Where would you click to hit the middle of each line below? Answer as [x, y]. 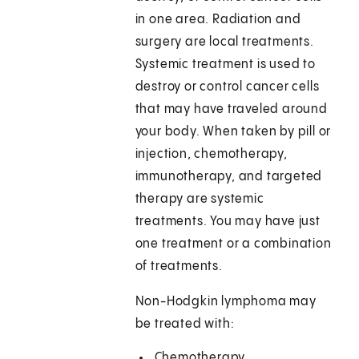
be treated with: [185, 325]
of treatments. [179, 267]
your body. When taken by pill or [233, 132]
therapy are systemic [200, 200]
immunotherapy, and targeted [229, 177]
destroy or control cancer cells [227, 87]
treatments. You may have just [228, 222]
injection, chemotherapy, [211, 155]
